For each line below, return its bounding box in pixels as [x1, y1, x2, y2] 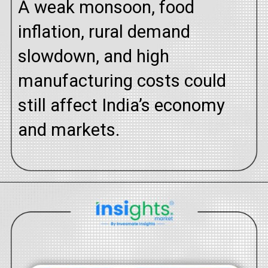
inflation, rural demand [18, 21, 191, 42]
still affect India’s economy [18, 95, 226, 115]
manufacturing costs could [18, 70, 227, 91]
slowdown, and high [18, 45, 170, 66]
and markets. [18, 119, 120, 140]
